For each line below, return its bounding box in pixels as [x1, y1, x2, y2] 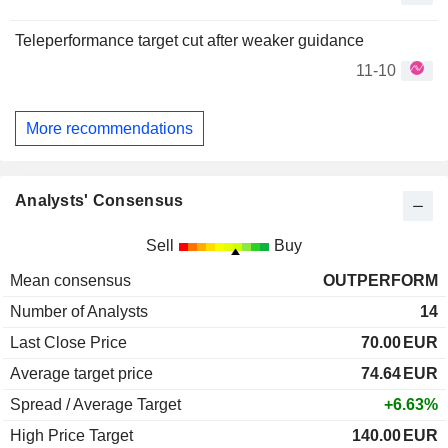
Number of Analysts [10, 303, 148, 321]
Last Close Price [10, 334, 127, 352]
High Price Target [10, 427, 133, 445]
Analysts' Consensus [15, 192, 184, 210]
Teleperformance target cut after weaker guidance [15, 32, 364, 49]
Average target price [10, 365, 153, 383]
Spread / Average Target [10, 396, 181, 414]
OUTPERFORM [323, 272, 438, 290]
